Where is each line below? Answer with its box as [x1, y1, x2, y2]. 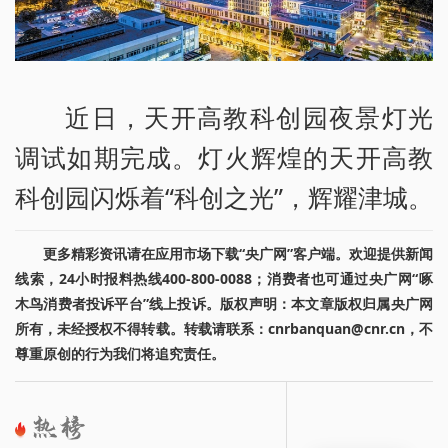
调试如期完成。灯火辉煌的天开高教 [15, 139, 433, 174]
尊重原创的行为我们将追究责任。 [15, 343, 225, 363]
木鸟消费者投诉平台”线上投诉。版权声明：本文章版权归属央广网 [15, 293, 433, 313]
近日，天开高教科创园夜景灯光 [65, 99, 433, 134]
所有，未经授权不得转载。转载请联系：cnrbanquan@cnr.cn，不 [15, 318, 433, 338]
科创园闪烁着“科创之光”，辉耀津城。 [15, 179, 433, 214]
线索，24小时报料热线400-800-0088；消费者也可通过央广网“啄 [15, 268, 433, 288]
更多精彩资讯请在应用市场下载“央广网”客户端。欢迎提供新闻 [43, 243, 433, 263]
